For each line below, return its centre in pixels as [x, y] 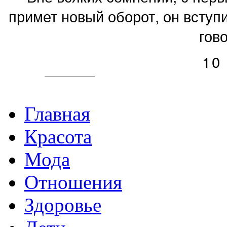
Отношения [73, 182]
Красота [58, 137]
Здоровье [63, 205]
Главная [57, 114]
